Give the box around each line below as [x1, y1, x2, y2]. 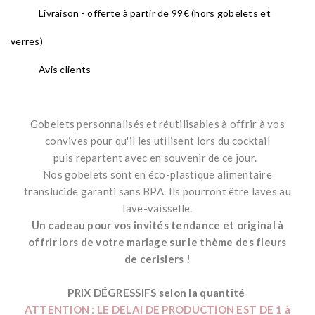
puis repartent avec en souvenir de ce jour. [53, 151, 262, 165]
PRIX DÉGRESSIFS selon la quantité [67, 286, 247, 300]
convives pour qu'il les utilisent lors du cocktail [45, 134, 270, 148]
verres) [11, 35, 43, 48]
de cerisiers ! [124, 252, 191, 266]
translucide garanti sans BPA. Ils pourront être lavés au [24, 185, 291, 198]
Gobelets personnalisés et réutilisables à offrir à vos [30, 117, 285, 131]
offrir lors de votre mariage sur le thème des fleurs [28, 236, 287, 249]
